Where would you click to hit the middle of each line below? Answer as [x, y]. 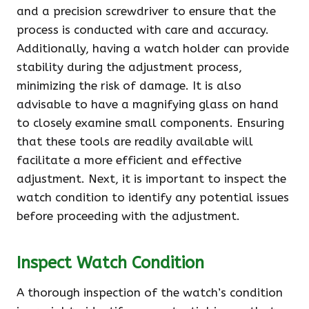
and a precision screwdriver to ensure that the [146, 11]
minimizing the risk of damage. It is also [129, 86]
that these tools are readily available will [135, 141]
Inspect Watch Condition [110, 263]
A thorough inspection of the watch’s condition [150, 292]
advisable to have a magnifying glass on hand [148, 104]
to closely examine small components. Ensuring [150, 123]
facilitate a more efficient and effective [129, 160]
